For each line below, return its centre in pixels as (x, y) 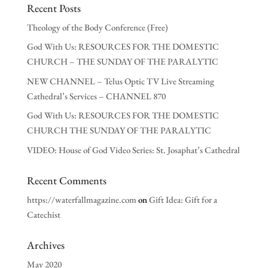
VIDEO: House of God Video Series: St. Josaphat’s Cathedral (133, 150)
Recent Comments (66, 180)
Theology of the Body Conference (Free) (97, 27)
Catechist (43, 214)
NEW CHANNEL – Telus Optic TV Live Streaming (120, 81)
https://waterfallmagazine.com (81, 199)
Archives (45, 245)
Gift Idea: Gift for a (183, 199)
